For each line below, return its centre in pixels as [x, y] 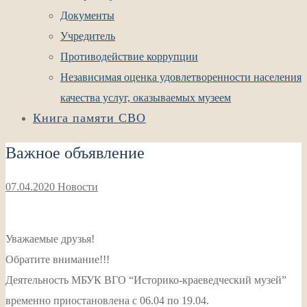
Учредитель [88, 36]
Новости [76, 186]
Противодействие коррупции [129, 57]
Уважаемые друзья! [50, 238]
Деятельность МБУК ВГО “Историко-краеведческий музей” [146, 280]
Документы [87, 15]
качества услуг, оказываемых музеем [146, 98]
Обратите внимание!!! [58, 259]
